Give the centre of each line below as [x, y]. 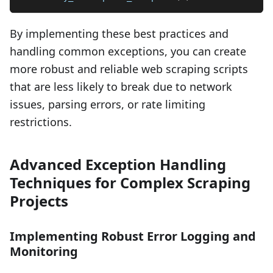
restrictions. [41, 122]
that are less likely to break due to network [121, 86]
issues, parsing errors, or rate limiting [108, 104]
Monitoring [44, 251]
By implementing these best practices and [119, 33]
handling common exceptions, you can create [128, 51]
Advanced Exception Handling [118, 164]
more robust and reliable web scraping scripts [129, 69]
